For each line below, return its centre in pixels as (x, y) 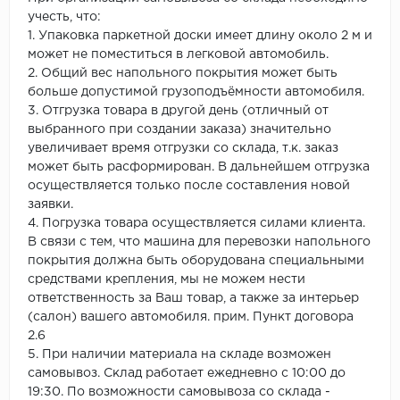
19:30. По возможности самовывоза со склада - (179, 392)
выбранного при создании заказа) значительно (179, 130)
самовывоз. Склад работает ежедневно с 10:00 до (187, 374)
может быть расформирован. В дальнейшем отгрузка (199, 167)
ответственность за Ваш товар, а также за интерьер (193, 299)
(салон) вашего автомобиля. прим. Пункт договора (191, 317)
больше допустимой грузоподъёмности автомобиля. (196, 92)
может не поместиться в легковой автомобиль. (178, 55)
